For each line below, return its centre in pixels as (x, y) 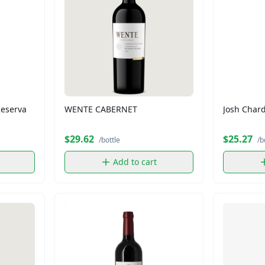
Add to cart (135, 161)
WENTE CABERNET (101, 109)
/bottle (109, 140)
